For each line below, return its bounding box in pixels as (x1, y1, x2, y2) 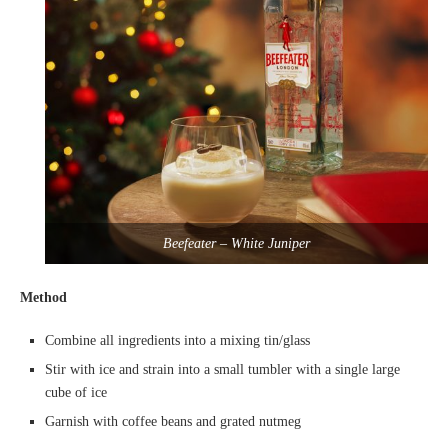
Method (20, 289, 67, 305)
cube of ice (45, 384, 107, 400)
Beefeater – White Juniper (163, 235, 310, 251)
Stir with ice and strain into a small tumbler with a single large (45, 361, 400, 377)
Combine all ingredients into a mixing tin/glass (45, 332, 310, 348)
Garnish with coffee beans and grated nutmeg (45, 413, 301, 429)
